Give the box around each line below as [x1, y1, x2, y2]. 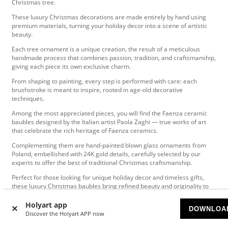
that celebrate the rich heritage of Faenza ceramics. [12, 126, 158, 135]
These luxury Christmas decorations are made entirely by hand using [12, 13, 206, 22]
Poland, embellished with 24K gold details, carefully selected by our [12, 150, 201, 159]
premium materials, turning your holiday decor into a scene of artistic [12, 21, 207, 31]
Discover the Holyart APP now [25, 210, 104, 217]
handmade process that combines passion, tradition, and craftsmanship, [12, 53, 216, 63]
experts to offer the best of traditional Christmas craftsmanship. [12, 158, 192, 167]
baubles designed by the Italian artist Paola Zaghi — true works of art [12, 118, 206, 127]
